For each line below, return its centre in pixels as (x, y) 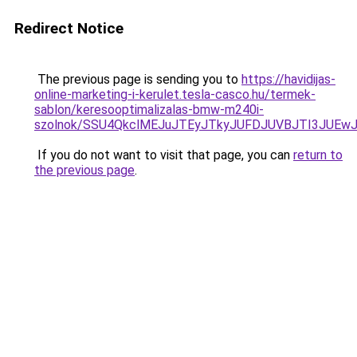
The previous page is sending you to (138, 79)
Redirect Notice (69, 28)
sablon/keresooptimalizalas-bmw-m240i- (149, 110)
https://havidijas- (288, 79)
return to (318, 155)
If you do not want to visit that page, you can (164, 155)
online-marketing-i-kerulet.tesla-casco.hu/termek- (175, 94)
